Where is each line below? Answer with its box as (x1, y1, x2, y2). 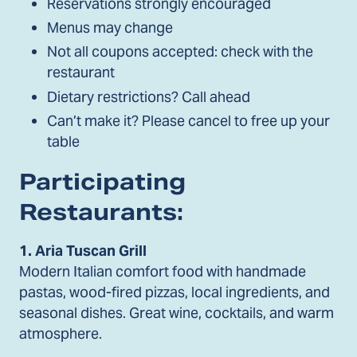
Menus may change (47, 18, 174, 37)
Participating (19, 167, 186, 196)
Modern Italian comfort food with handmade (19, 262, 306, 281)
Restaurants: (19, 197, 190, 226)
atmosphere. (19, 324, 102, 343)
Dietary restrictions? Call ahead (47, 87, 251, 106)
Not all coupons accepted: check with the (47, 42, 314, 61)
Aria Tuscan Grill (35, 241, 147, 261)
